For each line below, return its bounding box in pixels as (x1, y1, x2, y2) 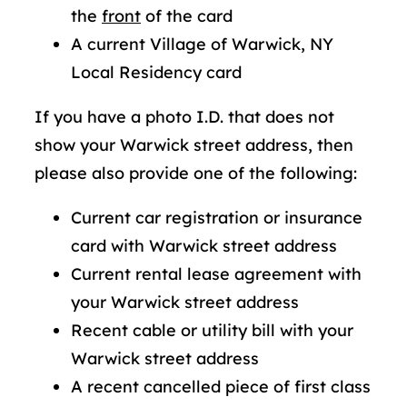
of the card (141, 5, 233, 27)
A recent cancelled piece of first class (71, 376, 371, 398)
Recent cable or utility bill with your (71, 320, 353, 342)
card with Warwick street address (71, 235, 337, 257)
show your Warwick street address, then (35, 134, 353, 156)
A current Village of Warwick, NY (71, 34, 333, 55)
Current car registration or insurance (71, 207, 362, 229)
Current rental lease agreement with (71, 263, 362, 285)
